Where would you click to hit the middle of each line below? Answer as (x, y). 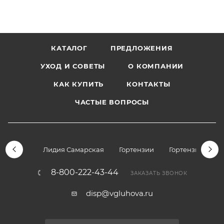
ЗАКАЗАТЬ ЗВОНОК (159, 173)
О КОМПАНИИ (156, 66)
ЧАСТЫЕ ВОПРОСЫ (112, 102)
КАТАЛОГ (69, 48)
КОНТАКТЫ (148, 84)
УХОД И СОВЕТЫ (73, 66)
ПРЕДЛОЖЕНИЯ (141, 48)
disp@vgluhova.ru (119, 193)
